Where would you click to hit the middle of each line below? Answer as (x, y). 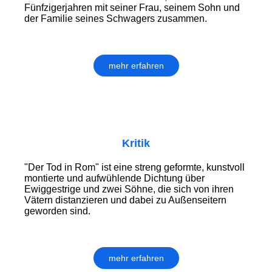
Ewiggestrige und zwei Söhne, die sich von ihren (129, 189)
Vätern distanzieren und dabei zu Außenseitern (125, 200)
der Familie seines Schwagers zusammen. (116, 19)
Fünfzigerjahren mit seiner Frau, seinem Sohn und (132, 8)
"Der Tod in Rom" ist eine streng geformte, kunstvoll (134, 168)
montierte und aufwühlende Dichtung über (114, 178)
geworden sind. (57, 211)
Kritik (136, 144)
